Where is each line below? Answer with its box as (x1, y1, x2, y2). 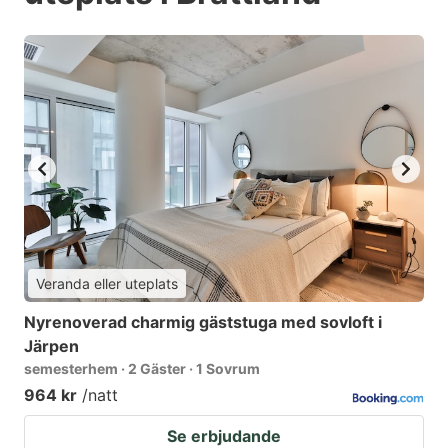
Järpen (24, 336, 79, 357)
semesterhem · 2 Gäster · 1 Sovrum (24, 360, 260, 378)
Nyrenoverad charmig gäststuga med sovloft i (24, 312, 382, 333)
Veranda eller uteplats (36, 275, 178, 293)
